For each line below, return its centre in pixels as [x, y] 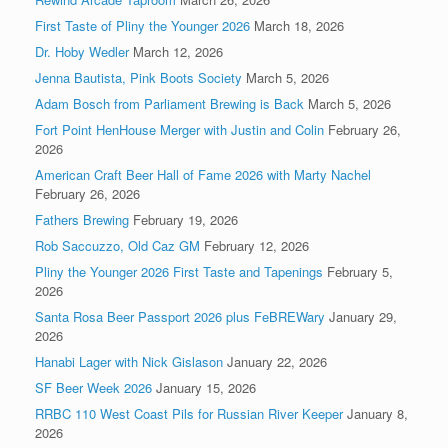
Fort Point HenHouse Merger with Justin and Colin [179, 129]
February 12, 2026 [256, 245]
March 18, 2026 [299, 25]
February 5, [360, 271]
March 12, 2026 [178, 51]
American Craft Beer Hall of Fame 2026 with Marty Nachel [203, 174]
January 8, [377, 413]
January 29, [363, 316]
